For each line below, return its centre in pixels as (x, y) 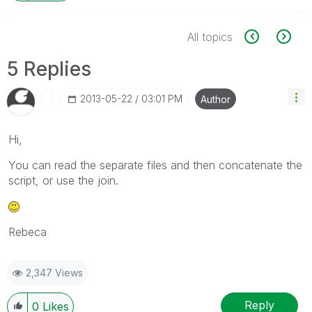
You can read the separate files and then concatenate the (155, 165)
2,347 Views (54, 272)
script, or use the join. (63, 180)
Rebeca (28, 232)
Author (216, 99)
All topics (210, 37)
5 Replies (49, 69)
